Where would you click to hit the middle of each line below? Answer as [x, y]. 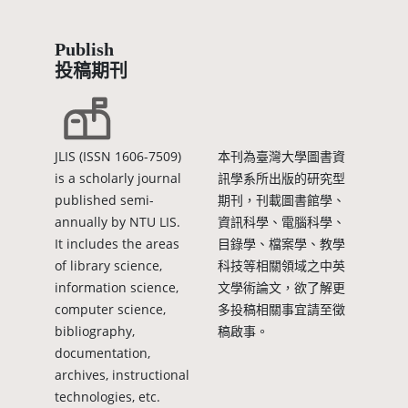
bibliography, [94, 331]
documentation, [102, 353]
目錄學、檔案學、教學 [281, 244]
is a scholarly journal [117, 178]
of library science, [108, 265]
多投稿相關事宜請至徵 [281, 309]
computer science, [110, 309]
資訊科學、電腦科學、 [281, 222]
